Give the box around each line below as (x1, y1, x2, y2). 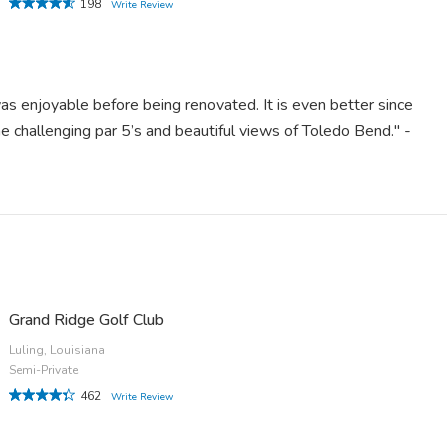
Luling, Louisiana (9, 341, 106, 358)
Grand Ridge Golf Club (9, 308, 165, 331)
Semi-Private (9, 361, 79, 378)
